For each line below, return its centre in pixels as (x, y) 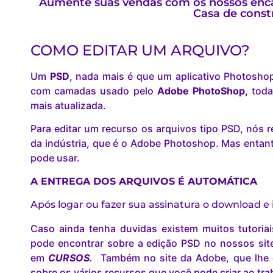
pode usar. (55, 158)
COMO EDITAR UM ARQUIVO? (140, 50)
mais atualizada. (68, 105)
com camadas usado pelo (94, 91)
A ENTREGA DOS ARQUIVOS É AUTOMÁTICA (145, 181)
